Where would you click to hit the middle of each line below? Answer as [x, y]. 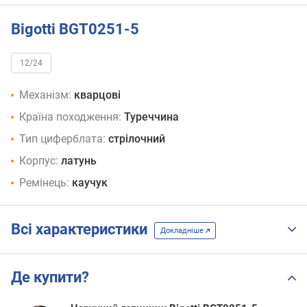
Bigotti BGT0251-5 [75, 29]
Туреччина [151, 117]
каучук [90, 183]
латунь [79, 161]
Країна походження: [70, 117]
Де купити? [50, 278]
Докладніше [183, 230]
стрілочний [137, 139]
